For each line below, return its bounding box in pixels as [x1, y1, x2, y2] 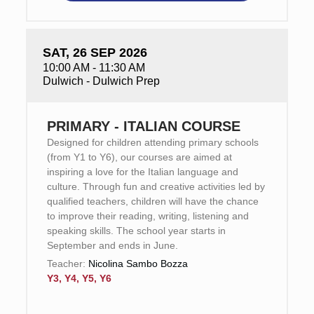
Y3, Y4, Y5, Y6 [46, 273, 111, 284]
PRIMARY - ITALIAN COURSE [46, 118, 240, 134]
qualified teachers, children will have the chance [46, 196, 259, 207]
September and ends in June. [46, 240, 178, 251]
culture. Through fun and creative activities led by [46, 181, 265, 192]
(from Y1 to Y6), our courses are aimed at [46, 151, 232, 163]
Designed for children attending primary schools [46, 137, 259, 148]
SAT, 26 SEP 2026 [42, 46, 147, 60]
